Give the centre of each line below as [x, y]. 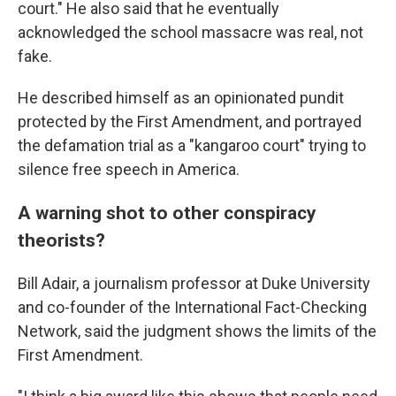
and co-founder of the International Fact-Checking [192, 307]
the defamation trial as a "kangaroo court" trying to [192, 145]
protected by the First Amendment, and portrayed [190, 122]
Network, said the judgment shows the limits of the [197, 331]
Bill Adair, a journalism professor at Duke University [194, 283]
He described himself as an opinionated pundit [181, 98]
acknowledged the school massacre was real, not [190, 32]
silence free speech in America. [129, 169]
